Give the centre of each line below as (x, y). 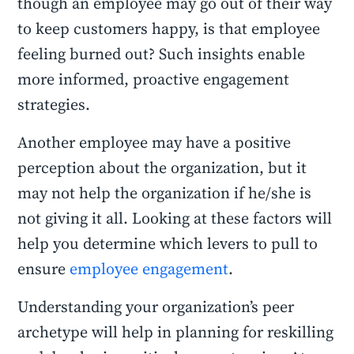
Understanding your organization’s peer (156, 307)
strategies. (54, 104)
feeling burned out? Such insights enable (162, 54)
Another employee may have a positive (154, 142)
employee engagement (149, 269)
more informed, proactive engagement (154, 79)
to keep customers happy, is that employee (169, 28)
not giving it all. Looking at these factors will (175, 218)
